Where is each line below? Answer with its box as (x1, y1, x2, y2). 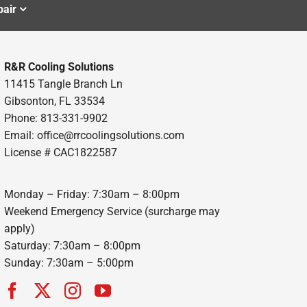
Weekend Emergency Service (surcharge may (3, 204, 220, 218)
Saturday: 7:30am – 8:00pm (3, 238, 140, 252)
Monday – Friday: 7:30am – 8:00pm (3, 187, 180, 201)
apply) (3, 221, 35, 235)
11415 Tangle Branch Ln (3, 77, 123, 90)
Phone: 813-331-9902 (3, 111, 108, 125)
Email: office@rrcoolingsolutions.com (3, 128, 184, 142)
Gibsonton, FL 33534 (3, 94, 105, 108)
